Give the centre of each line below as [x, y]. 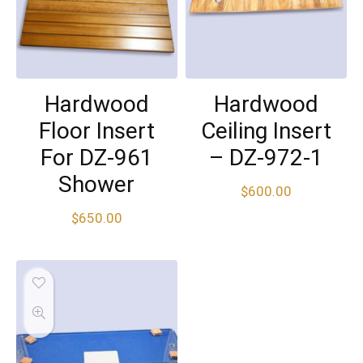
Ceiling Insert [266, 130]
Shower [97, 184]
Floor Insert [96, 130]
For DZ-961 [96, 157]
